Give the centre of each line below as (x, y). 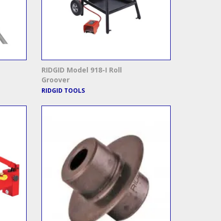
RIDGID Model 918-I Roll (81, 70)
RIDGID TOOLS (63, 91)
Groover (55, 80)
